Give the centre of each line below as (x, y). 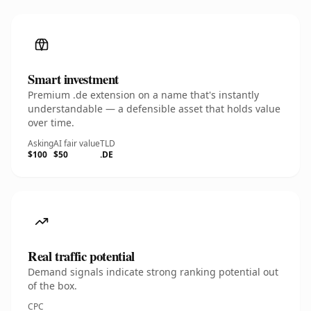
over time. (51, 123)
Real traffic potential (81, 256)
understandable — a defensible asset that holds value (154, 109)
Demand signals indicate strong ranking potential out (153, 272)
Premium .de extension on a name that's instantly (143, 95)
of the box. (52, 286)
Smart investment (74, 79)
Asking (41, 143)
